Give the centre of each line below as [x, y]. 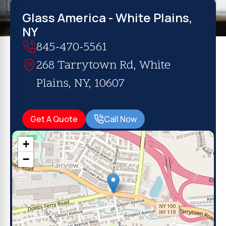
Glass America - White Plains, [107, 17]
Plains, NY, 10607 [80, 84]
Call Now [120, 119]
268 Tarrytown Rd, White [103, 66]
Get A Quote [54, 119]
